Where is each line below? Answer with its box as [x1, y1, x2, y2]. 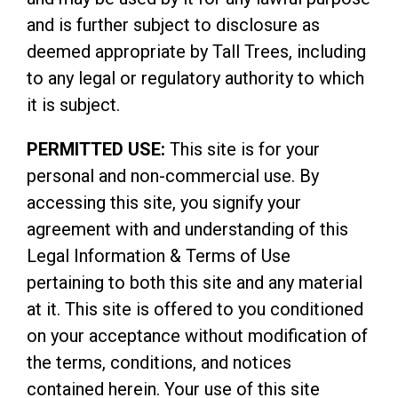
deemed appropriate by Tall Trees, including [27, 41, 366, 62]
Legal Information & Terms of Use [27, 245, 291, 267]
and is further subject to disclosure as [27, 14, 320, 36]
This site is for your [165, 139, 320, 160]
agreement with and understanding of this [27, 219, 348, 240]
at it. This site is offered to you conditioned [27, 298, 363, 320]
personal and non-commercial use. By [27, 165, 319, 187]
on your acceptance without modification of [27, 325, 368, 346]
